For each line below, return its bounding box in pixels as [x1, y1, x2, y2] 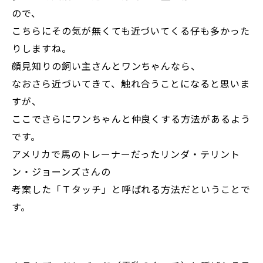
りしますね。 [12, 41, 72, 56]
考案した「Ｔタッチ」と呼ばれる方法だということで [12, 182, 251, 197]
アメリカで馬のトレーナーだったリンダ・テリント [12, 147, 241, 161]
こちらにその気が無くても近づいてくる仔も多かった [12, 23, 251, 38]
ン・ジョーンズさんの [12, 164, 111, 179]
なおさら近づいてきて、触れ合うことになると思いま [12, 76, 251, 91]
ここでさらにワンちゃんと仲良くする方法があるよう [12, 112, 251, 126]
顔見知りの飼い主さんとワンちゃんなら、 [12, 59, 201, 73]
